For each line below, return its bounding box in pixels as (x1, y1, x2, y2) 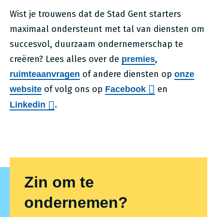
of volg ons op (42, 84, 105, 94)
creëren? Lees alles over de (10, 54, 122, 64)
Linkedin (10, 100, 46, 110)
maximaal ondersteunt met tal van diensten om (10, 24, 204, 34)
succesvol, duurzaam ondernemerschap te (10, 39, 183, 49)
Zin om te (24, 173, 94, 191)
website (10, 84, 42, 94)
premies (122, 54, 155, 64)
